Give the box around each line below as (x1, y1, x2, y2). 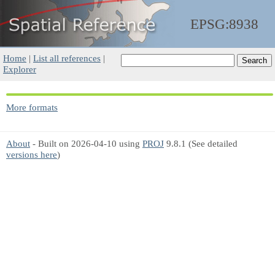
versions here (6, 149, 57, 160)
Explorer (3, 64, 36, 74)
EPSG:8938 (190, 17, 258, 32)
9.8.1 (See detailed (164, 138, 238, 149)
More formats (6, 102, 58, 112)
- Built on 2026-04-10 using (30, 138, 142, 149)
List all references (33, 53, 101, 63)
